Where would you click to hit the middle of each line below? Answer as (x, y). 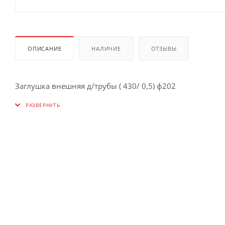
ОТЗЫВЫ (164, 48)
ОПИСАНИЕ (45, 48)
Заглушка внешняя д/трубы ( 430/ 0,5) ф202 (96, 86)
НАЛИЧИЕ (106, 48)
